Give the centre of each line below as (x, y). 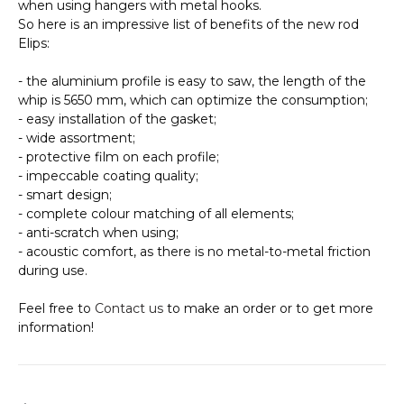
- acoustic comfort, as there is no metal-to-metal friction (194, 252)
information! (56, 328)
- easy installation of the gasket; (117, 119)
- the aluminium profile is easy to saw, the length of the (192, 82)
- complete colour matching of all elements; (156, 214)
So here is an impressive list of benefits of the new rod (188, 25)
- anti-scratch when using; (98, 233)
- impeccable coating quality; (108, 176)
